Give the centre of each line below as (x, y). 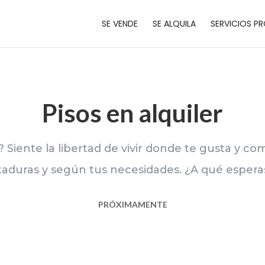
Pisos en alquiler (132, 113)
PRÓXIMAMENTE (132, 205)
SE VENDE (119, 24)
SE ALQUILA (174, 24)
